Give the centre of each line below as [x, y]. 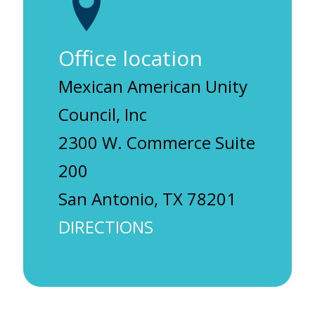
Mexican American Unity [153, 86]
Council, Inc [103, 114]
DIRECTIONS [106, 227]
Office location [130, 58]
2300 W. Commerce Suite [157, 142]
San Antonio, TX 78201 [147, 199]
